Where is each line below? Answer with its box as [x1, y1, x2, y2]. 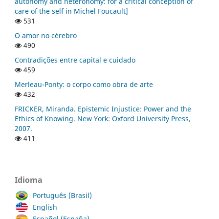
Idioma [15, 174, 43, 185]
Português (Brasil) [33, 190, 92, 200]
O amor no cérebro [15, 30, 77, 40]
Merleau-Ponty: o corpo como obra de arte [15, 79, 153, 89]
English [33, 202, 57, 212]
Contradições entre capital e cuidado [15, 55, 135, 65]
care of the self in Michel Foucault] [15, 6, 128, 16]
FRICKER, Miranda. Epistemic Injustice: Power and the [15, 104, 191, 113]
